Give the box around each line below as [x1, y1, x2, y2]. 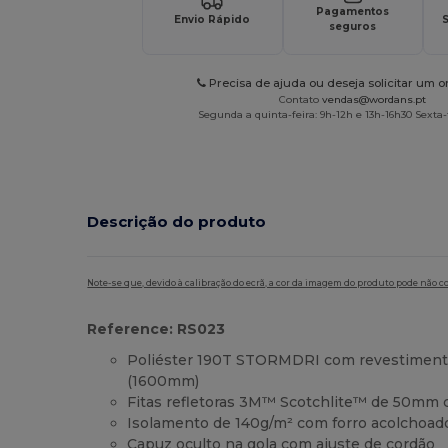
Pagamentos [316, 5, 390, 19]
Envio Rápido [174, 12, 251, 26]
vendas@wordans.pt [322, 93, 427, 107]
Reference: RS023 [87, 319, 226, 338]
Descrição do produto [87, 212, 267, 232]
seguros [329, 20, 377, 34]
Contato [279, 93, 323, 107]
